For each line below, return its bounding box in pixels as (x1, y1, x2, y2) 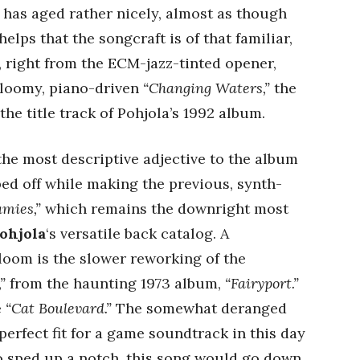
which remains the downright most (41, 199, 288, 218)
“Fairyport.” (225, 274, 299, 292)
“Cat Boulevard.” (6, 299, 112, 317)
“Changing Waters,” (143, 79, 270, 97)
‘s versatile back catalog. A (46, 224, 229, 243)
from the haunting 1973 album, (6, 274, 225, 292)
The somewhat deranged (112, 299, 287, 317)
